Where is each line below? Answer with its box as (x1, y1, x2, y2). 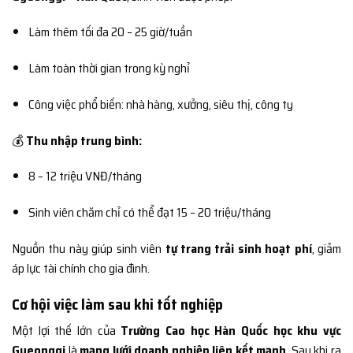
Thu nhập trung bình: (26, 130, 142, 150)
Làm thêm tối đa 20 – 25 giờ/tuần (28, 22, 192, 43)
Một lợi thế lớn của (12, 321, 121, 341)
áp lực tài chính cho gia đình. (12, 258, 150, 279)
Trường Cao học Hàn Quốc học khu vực (121, 321, 342, 341)
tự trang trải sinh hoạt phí (165, 239, 312, 259)
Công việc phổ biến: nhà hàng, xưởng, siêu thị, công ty (28, 94, 293, 114)
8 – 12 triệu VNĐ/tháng (28, 166, 142, 187)
